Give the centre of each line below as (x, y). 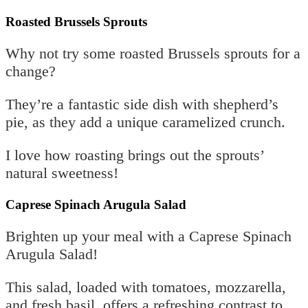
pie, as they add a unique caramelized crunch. (145, 122)
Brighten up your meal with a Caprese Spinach (148, 236)
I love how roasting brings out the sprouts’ (134, 155)
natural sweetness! (62, 173)
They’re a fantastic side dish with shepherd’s (142, 104)
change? (31, 71)
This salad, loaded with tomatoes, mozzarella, (146, 287)
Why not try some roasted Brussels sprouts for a (153, 53)
